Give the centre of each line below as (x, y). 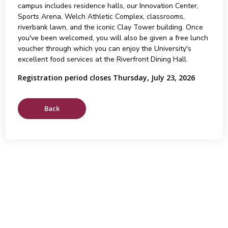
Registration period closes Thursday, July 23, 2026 (106, 78)
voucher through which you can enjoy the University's (104, 49)
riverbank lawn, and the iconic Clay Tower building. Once (110, 27)
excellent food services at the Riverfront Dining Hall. (103, 59)
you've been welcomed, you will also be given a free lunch (113, 38)
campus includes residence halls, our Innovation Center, (108, 6)
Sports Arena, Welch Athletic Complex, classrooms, (101, 17)
